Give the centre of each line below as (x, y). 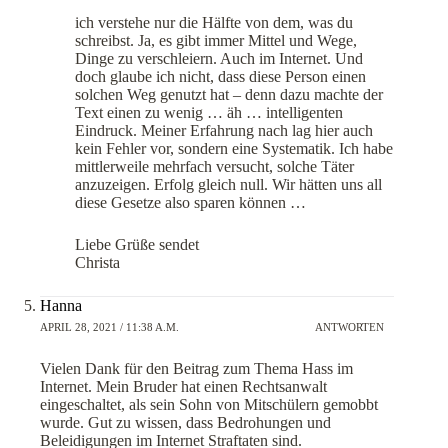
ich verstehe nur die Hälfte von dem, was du (214, 22)
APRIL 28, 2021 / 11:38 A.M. (109, 327)
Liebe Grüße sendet (137, 244)
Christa (97, 262)
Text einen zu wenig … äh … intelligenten (209, 112)
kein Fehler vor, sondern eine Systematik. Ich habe (234, 148)
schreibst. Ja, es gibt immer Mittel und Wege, (216, 40)
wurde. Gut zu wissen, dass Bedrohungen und (185, 422)
